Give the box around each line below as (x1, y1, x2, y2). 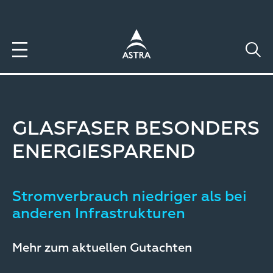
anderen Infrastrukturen (12, 207, 185, 221)
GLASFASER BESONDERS (12, 119, 260, 139)
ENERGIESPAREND (12, 143, 196, 162)
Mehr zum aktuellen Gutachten (12, 242, 192, 254)
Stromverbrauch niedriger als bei (12, 190, 247, 204)
